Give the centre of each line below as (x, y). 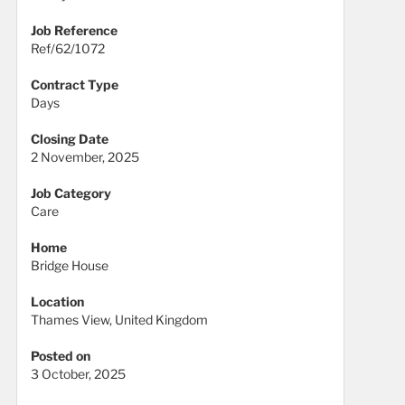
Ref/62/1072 (68, 49)
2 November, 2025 (85, 157)
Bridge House (70, 266)
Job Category (71, 193)
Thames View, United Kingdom (119, 320)
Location (57, 302)
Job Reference (74, 31)
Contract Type (75, 85)
